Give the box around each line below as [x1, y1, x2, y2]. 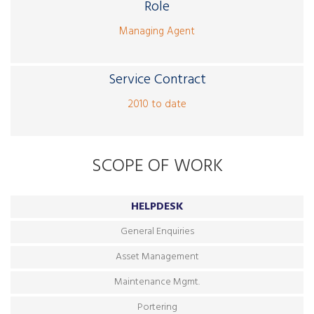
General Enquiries [120, 223, 194, 240]
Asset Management [115, 248, 199, 265]
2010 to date [128, 95, 186, 113]
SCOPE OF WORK [91, 151, 223, 181]
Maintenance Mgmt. [114, 273, 200, 290]
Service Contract [108, 68, 206, 91]
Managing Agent [119, 22, 195, 40]
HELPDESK [130, 197, 184, 216]
